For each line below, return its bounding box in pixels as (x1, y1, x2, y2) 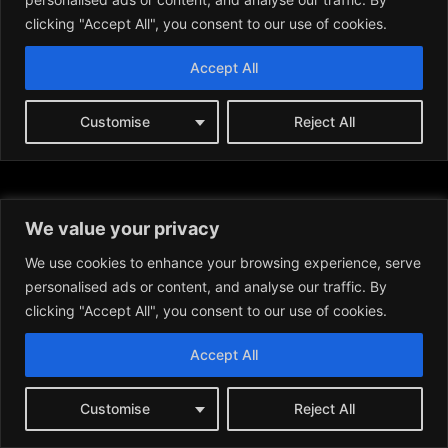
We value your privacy (25, 217, 220, 239)
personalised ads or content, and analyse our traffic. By (25, 277, 387, 295)
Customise (79, 399, 150, 417)
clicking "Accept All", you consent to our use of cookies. (25, 301, 387, 319)
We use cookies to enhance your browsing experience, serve (25, 253, 421, 271)
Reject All (294, 399, 356, 417)
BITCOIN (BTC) (10, 410, 143, 435)
